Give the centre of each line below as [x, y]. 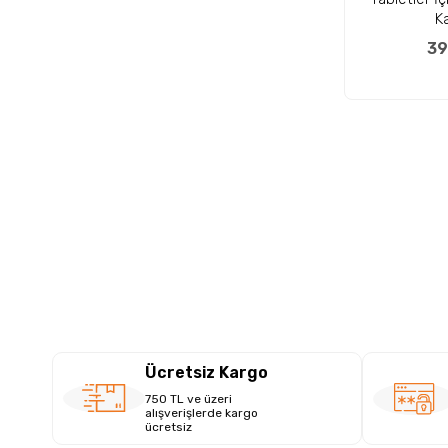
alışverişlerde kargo [201, 413]
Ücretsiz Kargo [206, 372]
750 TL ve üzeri [188, 399]
